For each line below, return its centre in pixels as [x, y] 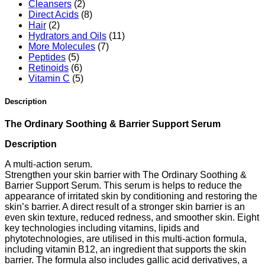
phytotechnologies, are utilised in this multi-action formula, [126, 239]
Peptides [47, 57]
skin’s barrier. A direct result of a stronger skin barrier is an [125, 207]
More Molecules [62, 46]
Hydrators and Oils [67, 35]
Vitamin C [49, 78]
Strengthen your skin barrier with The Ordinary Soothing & [126, 175]
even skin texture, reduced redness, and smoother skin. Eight [132, 218]
